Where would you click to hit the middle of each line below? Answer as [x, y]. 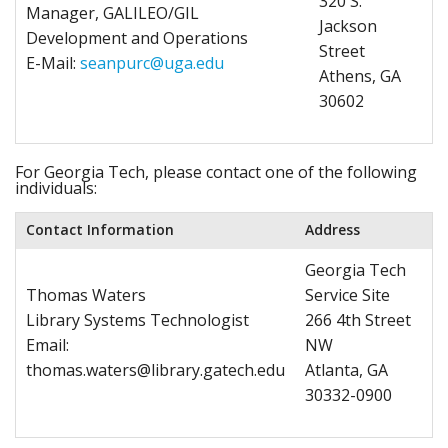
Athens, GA [360, 76]
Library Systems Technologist [137, 320]
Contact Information [100, 229]
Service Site [347, 295]
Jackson [348, 26]
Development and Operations [137, 38]
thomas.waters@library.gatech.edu [155, 370]
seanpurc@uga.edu [152, 63]
